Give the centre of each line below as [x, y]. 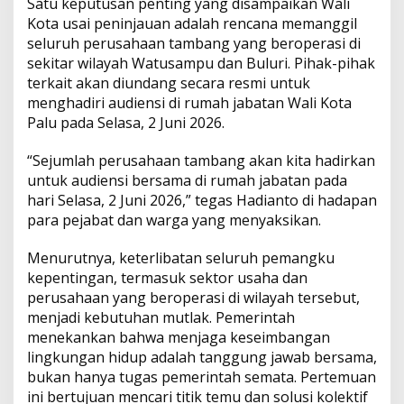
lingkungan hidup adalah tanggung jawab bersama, [202, 358]
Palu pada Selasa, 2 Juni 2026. [126, 123]
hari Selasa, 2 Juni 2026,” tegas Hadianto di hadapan [202, 201]
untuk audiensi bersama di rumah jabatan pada [187, 181]
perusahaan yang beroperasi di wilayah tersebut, [193, 298]
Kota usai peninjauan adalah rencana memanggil [192, 24]
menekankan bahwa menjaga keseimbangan [179, 338]
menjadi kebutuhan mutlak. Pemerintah [161, 318]
